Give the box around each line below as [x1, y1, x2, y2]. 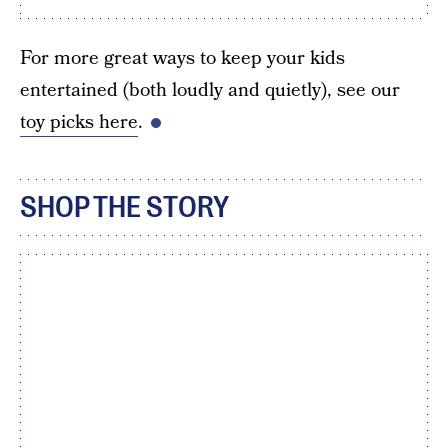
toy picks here [20, 109, 138, 136]
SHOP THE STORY [20, 190, 229, 225]
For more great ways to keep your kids [20, 45, 345, 72]
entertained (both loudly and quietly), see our [20, 77, 400, 104]
